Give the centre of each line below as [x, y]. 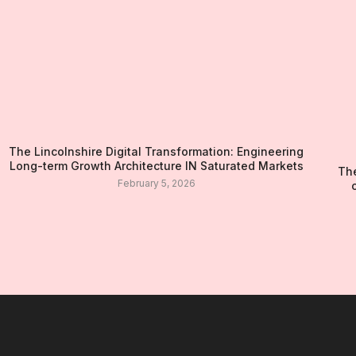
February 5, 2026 [156, 183]
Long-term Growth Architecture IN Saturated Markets [156, 165]
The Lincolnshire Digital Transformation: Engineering [157, 151]
